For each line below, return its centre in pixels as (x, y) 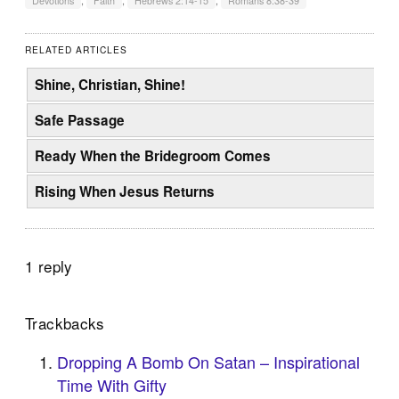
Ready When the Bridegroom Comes (153, 155)
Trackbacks (65, 322)
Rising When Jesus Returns (125, 191)
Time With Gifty (112, 384)
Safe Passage (80, 120)
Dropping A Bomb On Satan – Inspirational (209, 361)
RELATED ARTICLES (77, 49)
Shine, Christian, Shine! (110, 84)
